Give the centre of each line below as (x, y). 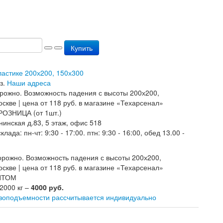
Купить (82, 48)
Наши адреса (29, 83)
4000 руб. (47, 187)
